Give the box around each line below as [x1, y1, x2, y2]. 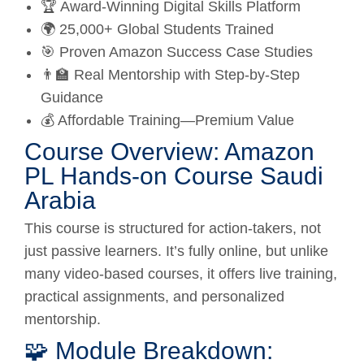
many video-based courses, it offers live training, [24, 265, 337, 282]
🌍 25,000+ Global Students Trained [41, 20, 274, 37]
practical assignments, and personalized [24, 288, 284, 305]
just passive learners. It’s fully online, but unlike [24, 242, 328, 259]
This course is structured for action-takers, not [24, 219, 321, 236]
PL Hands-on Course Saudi [24, 162, 323, 189]
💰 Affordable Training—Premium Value [41, 111, 294, 128]
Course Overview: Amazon [24, 137, 314, 165]
